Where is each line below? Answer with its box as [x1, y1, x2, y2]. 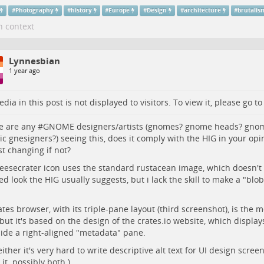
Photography [15, 6, 54, 15]
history [70, 6, 92, 15]
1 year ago [8, 66, 40, 75]
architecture [183, 6, 221, 15]
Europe [108, 6, 130, 15]
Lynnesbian [8, 55, 60, 67]
